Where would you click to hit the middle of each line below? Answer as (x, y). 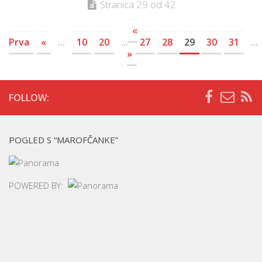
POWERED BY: (38, 185)
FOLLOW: (29, 97)
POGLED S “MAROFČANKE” (63, 139)
